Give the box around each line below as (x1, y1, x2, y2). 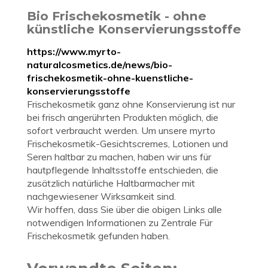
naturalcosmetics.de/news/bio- (27, 59, 172, 71)
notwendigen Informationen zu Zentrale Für (27, 217, 212, 229)
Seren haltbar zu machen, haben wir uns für (27, 151, 211, 163)
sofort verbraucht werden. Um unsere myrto (27, 124, 215, 136)
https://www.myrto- (27, 45, 121, 57)
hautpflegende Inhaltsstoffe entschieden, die (27, 164, 218, 176)
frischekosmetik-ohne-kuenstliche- (27, 72, 193, 84)
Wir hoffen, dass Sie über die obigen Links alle (27, 203, 222, 215)
